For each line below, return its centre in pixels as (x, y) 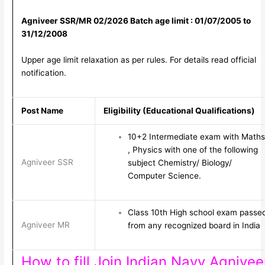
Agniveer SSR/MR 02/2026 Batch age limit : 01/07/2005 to (136, 20)
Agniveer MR (45, 225)
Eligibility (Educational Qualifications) (179, 111)
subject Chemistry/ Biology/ (180, 163)
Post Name (42, 111)
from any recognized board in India (194, 226)
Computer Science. (164, 176)
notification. (43, 72)
